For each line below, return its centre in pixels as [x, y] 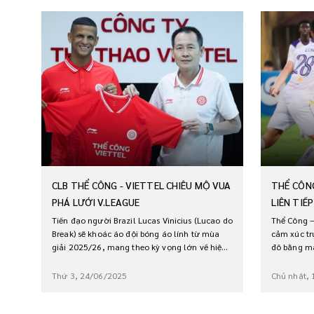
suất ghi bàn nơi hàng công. [106, 260]
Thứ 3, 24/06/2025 [90, 275]
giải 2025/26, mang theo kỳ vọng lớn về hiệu [139, 246]
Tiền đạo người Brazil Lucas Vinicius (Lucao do [142, 220]
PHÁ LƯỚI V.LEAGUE [96, 202]
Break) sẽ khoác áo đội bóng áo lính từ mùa [136, 233]
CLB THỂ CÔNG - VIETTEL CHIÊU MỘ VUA [142, 185]
